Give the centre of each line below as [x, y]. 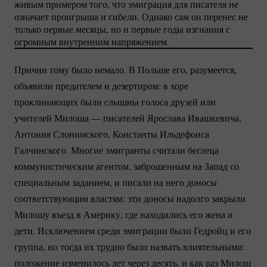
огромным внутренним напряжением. [92, 41]
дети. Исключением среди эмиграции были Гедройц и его [133, 231]
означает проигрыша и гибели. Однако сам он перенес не [131, 16]
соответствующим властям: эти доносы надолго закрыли [130, 198]
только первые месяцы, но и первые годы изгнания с [122, 29]
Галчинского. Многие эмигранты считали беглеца [117, 150]
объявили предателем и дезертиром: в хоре [101, 86]
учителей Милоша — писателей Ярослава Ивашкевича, [128, 118]
